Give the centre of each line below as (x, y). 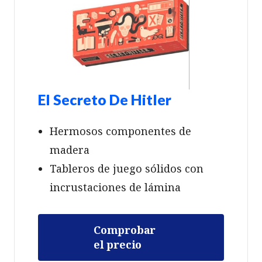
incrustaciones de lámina (115, 187)
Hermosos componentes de (120, 131)
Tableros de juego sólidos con (127, 168)
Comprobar (125, 230)
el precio (118, 244)
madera (70, 149)
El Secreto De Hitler (105, 99)
